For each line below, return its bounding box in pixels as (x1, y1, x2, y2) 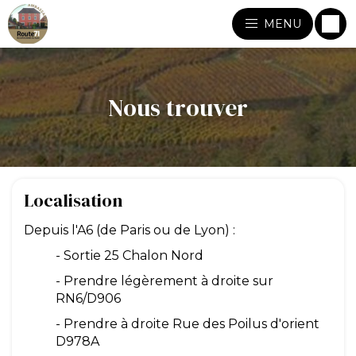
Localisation (24, 188, 122, 212)
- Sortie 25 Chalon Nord (56, 248, 203, 263)
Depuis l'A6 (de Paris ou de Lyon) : (24, 222, 235, 238)
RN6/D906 (56, 291, 121, 306)
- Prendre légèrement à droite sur (56, 273, 273, 288)
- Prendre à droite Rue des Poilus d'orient (56, 316, 319, 331)
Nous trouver (108, 91, 248, 124)
